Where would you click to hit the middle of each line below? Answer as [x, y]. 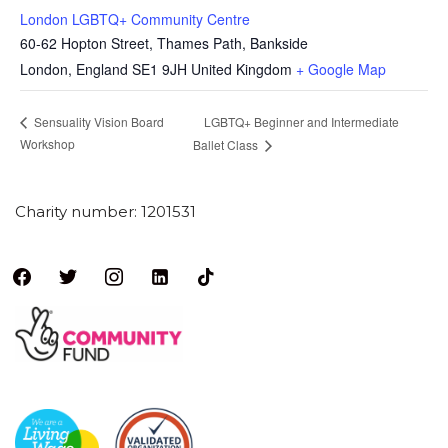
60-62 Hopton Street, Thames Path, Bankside [164, 43]
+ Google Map [341, 69]
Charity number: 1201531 [105, 212]
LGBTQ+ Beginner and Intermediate [302, 121]
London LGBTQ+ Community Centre [135, 19]
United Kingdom [241, 69]
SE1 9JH [159, 69]
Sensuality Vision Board [97, 122]
